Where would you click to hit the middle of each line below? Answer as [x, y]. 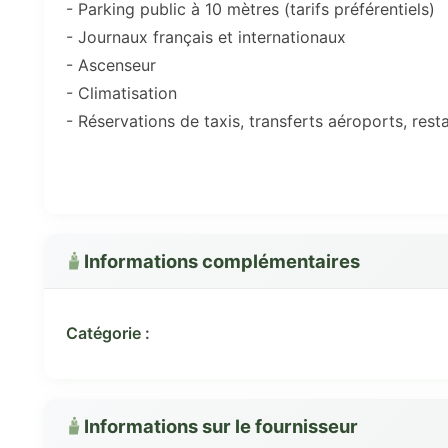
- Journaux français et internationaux [206, 37]
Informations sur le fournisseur [221, 425]
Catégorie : [108, 332]
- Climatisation [121, 93]
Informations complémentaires [222, 260]
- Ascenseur [111, 65]
